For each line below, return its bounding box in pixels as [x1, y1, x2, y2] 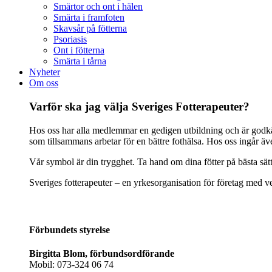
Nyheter [29, 67, 60, 78]
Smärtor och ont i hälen [53, 1, 143, 12]
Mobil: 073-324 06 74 [29, 259, 114, 270]
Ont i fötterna [53, 45, 104, 56]
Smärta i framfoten [53, 12, 124, 23]
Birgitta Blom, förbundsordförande [29, 248, 174, 259]
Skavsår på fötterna [53, 23, 127, 34]
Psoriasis [53, 34, 87, 45]
